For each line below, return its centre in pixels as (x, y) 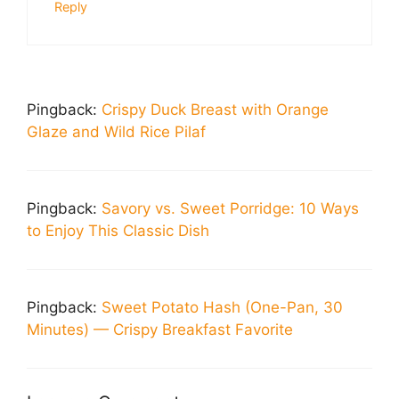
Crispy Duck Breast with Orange (215, 110)
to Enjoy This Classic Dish (118, 231)
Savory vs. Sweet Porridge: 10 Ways (230, 209)
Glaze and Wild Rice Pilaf (116, 132)
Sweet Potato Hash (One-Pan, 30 (222, 308)
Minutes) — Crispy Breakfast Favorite (160, 330)
